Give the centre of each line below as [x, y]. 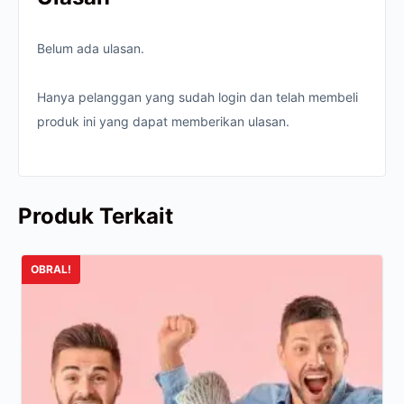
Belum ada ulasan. [91, 49]
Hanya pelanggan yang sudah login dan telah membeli [197, 97]
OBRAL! [51, 270]
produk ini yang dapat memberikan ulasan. [163, 122]
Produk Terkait [96, 216]
